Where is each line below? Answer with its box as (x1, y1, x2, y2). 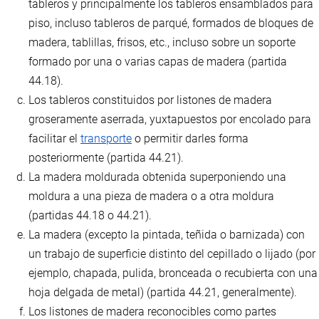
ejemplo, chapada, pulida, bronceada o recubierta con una (28, 266, 318, 281)
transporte (80, 132, 132, 146)
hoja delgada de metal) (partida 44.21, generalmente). (28, 286, 297, 300)
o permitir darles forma (132, 132, 249, 146)
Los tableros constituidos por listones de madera (28, 93, 272, 108)
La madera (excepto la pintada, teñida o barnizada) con (28, 228, 305, 242)
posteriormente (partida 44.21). (28, 151, 184, 165)
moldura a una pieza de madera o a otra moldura (28, 189, 274, 204)
